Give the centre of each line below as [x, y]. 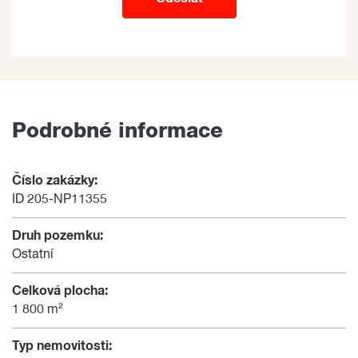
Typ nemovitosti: [62, 346]
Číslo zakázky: [55, 180]
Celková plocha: [60, 290]
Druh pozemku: [58, 235]
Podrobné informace [117, 131]
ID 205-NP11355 [60, 199]
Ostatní [33, 255]
